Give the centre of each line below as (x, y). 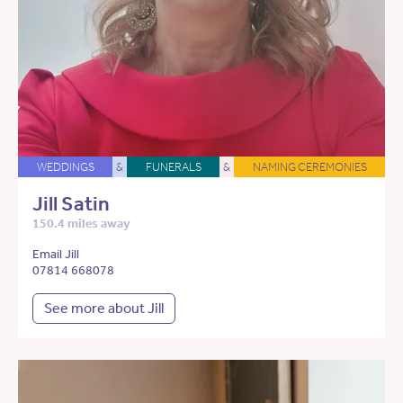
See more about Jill (104, 309)
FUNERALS (173, 167)
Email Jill (56, 255)
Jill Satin (71, 204)
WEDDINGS (65, 167)
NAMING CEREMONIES (309, 167)
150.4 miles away (81, 224)
